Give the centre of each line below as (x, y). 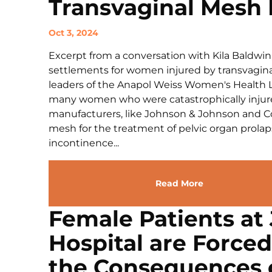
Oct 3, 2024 (73, 33)
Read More (179, 183)
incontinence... (84, 143)
